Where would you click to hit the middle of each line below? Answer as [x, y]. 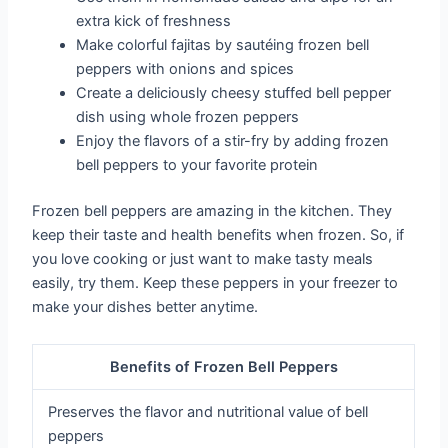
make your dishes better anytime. [145, 306]
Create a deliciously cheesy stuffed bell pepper [234, 93]
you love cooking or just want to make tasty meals [203, 258]
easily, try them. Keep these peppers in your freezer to [215, 282]
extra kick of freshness [154, 21]
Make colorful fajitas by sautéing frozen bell [223, 45]
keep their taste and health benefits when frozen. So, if [218, 234]
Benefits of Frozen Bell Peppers [223, 367]
